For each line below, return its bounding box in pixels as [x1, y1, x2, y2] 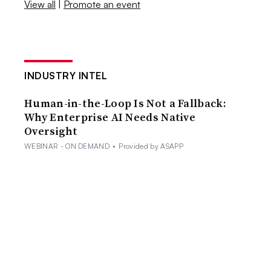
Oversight [24, 123, 78, 139]
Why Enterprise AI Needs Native [24, 109, 196, 125]
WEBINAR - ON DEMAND [24, 141, 110, 151]
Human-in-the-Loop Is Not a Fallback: [24, 95, 226, 111]
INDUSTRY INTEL [24, 69, 108, 82]
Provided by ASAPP [119, 141, 183, 151]
